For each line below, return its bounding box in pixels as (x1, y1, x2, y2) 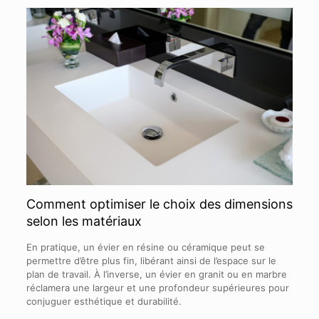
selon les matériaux (26, 213, 142, 229)
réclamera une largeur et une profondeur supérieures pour (26, 281, 289, 293)
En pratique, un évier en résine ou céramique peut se (26, 241, 265, 253)
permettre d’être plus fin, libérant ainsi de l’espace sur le (26, 254, 276, 266)
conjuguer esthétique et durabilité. (26, 295, 182, 307)
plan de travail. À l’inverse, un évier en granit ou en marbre (26, 268, 287, 280)
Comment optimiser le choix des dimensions (26, 196, 293, 211)
